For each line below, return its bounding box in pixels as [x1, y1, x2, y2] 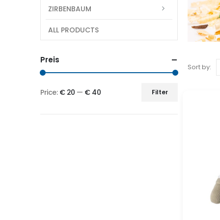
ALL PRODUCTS [48, 25, 99, 35]
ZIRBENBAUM [48, 3, 91, 14]
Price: [40, 87, 59, 98]
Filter [151, 88, 168, 97]
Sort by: [188, 62, 211, 72]
